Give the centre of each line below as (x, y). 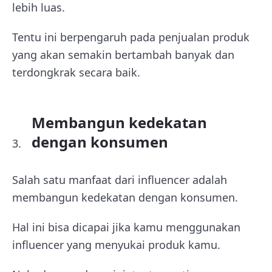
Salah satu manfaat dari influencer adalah (120, 179)
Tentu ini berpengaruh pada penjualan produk (131, 37)
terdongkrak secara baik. (76, 72)
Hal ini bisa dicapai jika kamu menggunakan (126, 227)
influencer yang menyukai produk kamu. (116, 244)
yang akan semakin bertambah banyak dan (123, 54)
